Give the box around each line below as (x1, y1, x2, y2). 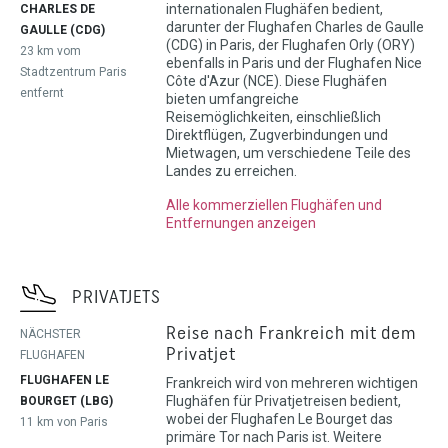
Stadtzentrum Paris (20, 64, 127, 79)
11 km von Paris (20, 414, 108, 429)
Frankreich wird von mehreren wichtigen (165, 374, 418, 391)
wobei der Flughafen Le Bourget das (165, 410, 393, 427)
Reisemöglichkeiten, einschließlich (165, 108, 381, 125)
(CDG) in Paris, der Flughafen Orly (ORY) (165, 36, 415, 53)
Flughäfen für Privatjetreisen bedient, (165, 392, 401, 409)
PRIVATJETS (72, 288, 161, 308)
